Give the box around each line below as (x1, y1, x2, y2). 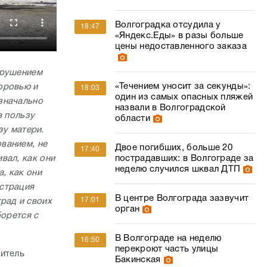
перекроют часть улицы (114, 245, 219, 253)
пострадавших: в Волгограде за (114, 154, 254, 163)
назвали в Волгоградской (114, 104, 226, 112)
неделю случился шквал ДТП (114, 165, 241, 173)
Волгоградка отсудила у (114, 21, 221, 29)
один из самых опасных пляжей (114, 93, 253, 101)
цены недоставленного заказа (114, 42, 247, 51)
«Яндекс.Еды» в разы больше (114, 32, 244, 40)
